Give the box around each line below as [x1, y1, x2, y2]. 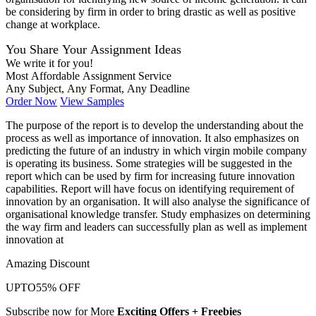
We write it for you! [6, 57, 93, 70]
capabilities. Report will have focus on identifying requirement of [6, 183, 294, 195]
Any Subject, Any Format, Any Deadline [6, 83, 190, 95]
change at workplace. [6, 18, 100, 31]
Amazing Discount [6, 257, 90, 270]
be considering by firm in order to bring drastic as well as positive [6, 6, 296, 18]
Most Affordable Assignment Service [6, 70, 171, 83]
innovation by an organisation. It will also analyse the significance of [6, 195, 310, 208]
